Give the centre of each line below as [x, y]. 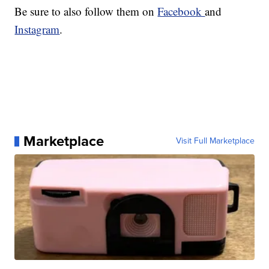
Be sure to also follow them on [86, 11]
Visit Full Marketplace [215, 141]
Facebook [181, 11]
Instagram [37, 29]
